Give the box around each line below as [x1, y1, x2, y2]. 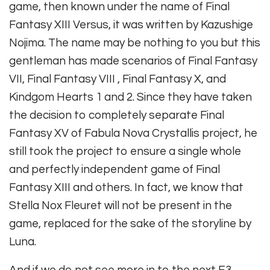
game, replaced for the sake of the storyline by [9, 218, 251, 230]
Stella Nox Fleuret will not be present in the [9, 199, 232, 212]
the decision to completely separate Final [9, 109, 224, 122]
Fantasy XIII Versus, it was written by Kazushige [9, 19, 253, 31]
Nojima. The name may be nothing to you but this [9, 37, 260, 49]
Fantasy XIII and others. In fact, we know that [9, 181, 243, 194]
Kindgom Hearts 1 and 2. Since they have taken [9, 91, 252, 104]
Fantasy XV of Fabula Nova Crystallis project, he [9, 127, 257, 140]
